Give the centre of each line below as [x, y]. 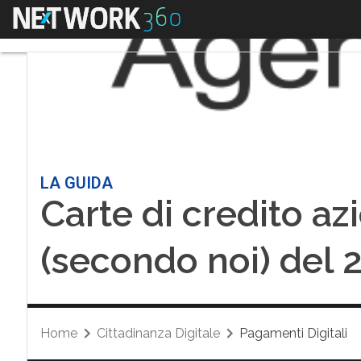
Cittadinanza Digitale [158, 333]
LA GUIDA [76, 183]
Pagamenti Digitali [293, 333]
